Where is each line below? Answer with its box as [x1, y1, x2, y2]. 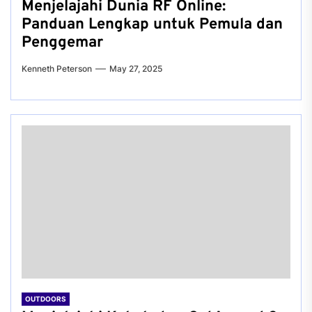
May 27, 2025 [109, 63, 162, 74]
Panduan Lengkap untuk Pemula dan [22, 15, 283, 34]
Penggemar [22, 33, 103, 52]
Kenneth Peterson [22, 63, 92, 74]
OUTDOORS [25, 295, 66, 303]
